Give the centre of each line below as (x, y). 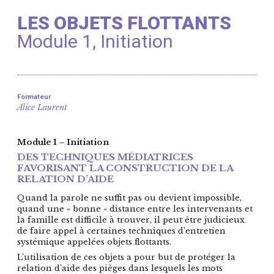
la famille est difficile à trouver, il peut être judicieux (131, 220)
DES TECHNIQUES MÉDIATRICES (105, 157)
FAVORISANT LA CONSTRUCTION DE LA (125, 168)
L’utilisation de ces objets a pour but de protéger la (126, 257)
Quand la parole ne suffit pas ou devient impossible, (129, 198)
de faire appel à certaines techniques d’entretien (121, 231)
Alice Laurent (42, 107)
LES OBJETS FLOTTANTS (124, 23)
